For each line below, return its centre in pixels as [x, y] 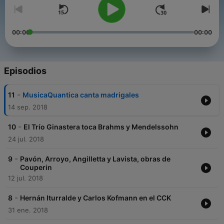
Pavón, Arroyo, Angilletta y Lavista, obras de [95, 159]
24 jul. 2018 [26, 139]
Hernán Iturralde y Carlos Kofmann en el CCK [95, 198]
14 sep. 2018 [28, 107]
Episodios [25, 71]
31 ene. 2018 [28, 210]
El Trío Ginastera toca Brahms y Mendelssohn [101, 127]
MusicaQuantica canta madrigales [81, 95]
